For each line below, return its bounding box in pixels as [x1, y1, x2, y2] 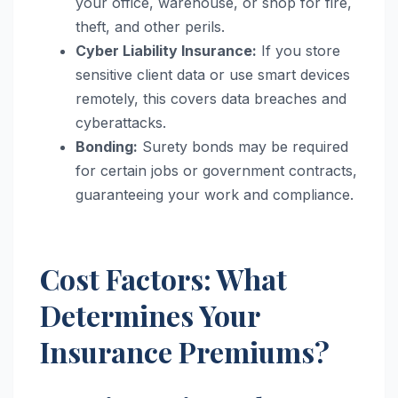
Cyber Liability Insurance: [76, 41, 257, 60]
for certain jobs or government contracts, [76, 161, 357, 179]
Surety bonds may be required [138, 137, 348, 155]
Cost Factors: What [40, 259, 287, 298]
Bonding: [76, 137, 138, 155]
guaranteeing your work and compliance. [76, 185, 354, 203]
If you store [257, 41, 340, 60]
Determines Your [40, 295, 259, 334]
